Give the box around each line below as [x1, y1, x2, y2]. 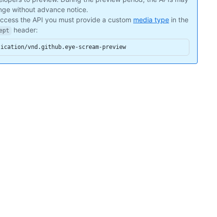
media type [133, 15, 169, 24]
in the [169, 15, 188, 24]
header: [11, 26, 38, 34]
